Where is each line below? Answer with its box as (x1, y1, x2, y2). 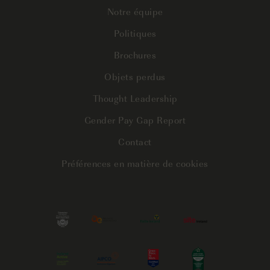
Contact (118, 134, 152, 148)
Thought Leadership (92, 90, 178, 105)
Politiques (113, 25, 157, 40)
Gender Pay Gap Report (84, 112, 186, 127)
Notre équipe (107, 4, 163, 18)
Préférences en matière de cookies (61, 155, 209, 170)
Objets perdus (104, 69, 166, 83)
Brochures (113, 47, 157, 61)
